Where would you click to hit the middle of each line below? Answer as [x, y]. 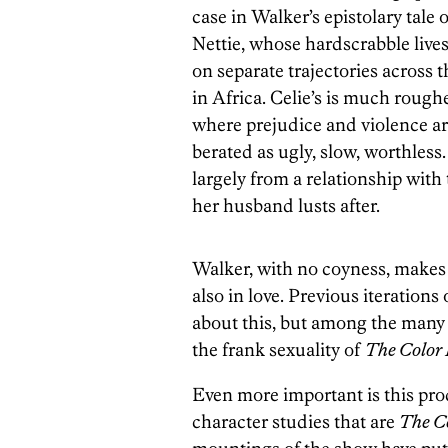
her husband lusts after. [286, 206]
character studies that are [295, 422]
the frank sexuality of [278, 350]
